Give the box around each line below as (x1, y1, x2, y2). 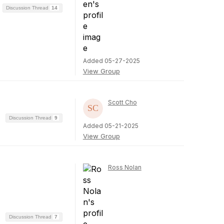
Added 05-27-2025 (82, 57, 140, 64)
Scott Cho (107, 98, 137, 106)
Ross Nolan (107, 163, 141, 171)
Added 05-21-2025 (82, 122, 138, 129)
